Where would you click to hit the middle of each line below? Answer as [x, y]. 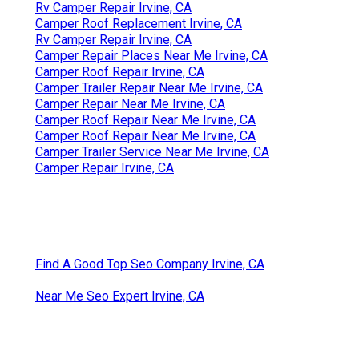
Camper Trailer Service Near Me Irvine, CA [152, 151]
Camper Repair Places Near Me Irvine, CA [151, 55]
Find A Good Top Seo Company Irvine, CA [150, 264]
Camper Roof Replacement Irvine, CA [139, 23]
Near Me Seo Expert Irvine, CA [120, 296]
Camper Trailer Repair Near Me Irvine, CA [149, 87]
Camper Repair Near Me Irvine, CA [130, 103]
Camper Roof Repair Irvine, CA [120, 71]
